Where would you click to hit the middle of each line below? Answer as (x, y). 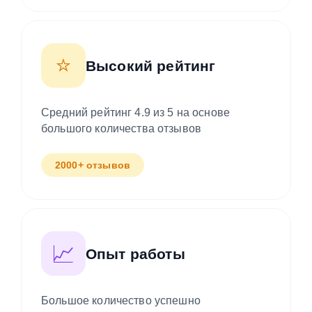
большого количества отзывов (122, 129)
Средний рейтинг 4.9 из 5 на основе (136, 113)
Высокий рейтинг (151, 65)
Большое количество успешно (121, 301)
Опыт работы (135, 253)
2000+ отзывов (93, 165)
